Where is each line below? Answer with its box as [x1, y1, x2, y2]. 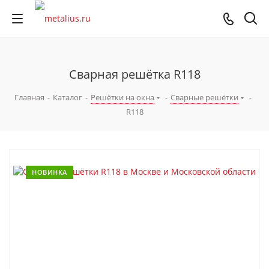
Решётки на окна [91, 92, 154, 103]
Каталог [53, 92, 82, 103]
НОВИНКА [32, 168, 67, 177]
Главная [14, 92, 44, 103]
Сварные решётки [171, 92, 238, 103]
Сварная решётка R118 [68, 66, 201, 82]
